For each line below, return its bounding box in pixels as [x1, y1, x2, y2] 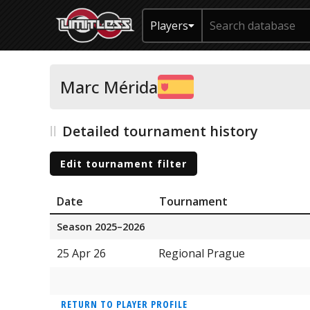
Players [150, 17, 188, 33]
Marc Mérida [60, 75, 158, 98]
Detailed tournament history [62, 122, 258, 140]
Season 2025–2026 [57, 219, 145, 233]
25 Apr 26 [57, 245, 106, 261]
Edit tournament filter [60, 156, 187, 170]
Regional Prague [158, 245, 245, 261]
